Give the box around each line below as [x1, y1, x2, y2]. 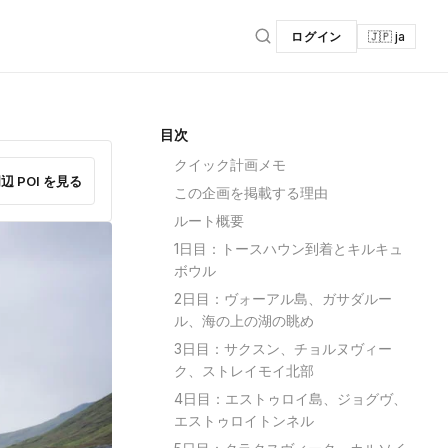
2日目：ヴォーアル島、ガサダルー [174, 290, 392, 307]
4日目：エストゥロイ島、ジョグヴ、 [174, 390, 407, 407]
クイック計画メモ [174, 156, 286, 173]
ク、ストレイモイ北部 [174, 362, 314, 379]
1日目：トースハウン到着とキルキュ [174, 240, 403, 257]
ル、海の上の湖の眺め [174, 312, 314, 329]
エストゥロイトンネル [174, 412, 314, 429]
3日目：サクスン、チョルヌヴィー [174, 340, 392, 357]
